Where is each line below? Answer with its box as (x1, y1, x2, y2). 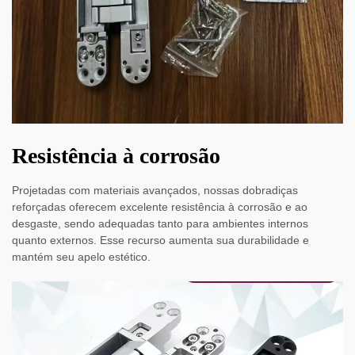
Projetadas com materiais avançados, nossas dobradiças (12, 184, 298, 197)
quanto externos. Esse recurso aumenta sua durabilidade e (12, 234, 309, 247)
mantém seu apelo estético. (12, 250, 151, 264)
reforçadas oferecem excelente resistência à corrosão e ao (12, 200, 307, 214)
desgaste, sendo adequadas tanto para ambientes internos (12, 217, 308, 231)
